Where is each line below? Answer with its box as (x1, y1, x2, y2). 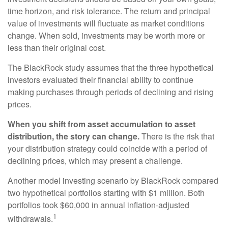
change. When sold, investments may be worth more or (8, 30, 205, 42)
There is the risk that (141, 130, 214, 142)
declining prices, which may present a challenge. (8, 155, 183, 167)
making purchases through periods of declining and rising (8, 86, 214, 98)
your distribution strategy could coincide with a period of (8, 142, 207, 155)
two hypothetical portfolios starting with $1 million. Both (8, 187, 205, 199)
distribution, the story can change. (8, 130, 141, 142)
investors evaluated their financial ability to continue (8, 74, 193, 86)
